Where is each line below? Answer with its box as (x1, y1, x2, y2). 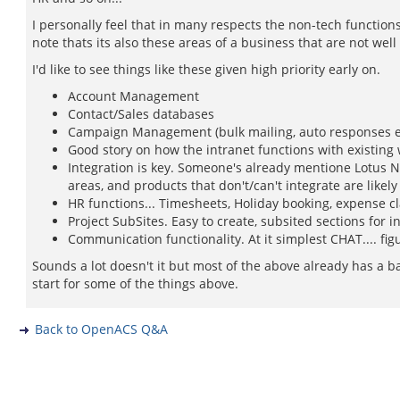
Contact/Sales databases (68, 105, 214, 122)
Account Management (68, 87, 199, 104)
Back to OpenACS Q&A (35, 321, 168, 337)
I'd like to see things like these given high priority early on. (32, 61, 380, 78)
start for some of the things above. (32, 275, 238, 292)
